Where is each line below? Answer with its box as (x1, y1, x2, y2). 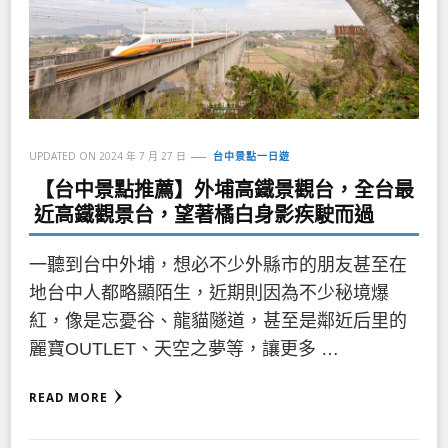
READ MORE (29, 389, 108, 405)
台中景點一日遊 (213, 148, 290, 163)
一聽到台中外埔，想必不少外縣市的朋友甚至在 (29, 254, 407, 275)
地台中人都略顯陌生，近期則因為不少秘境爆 (29, 282, 389, 303)
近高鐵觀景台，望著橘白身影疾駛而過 (34, 203, 374, 226)
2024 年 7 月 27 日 (99, 148, 186, 163)
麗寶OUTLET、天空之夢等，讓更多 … (29, 338, 339, 359)
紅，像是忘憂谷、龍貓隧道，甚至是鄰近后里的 (29, 310, 407, 331)
